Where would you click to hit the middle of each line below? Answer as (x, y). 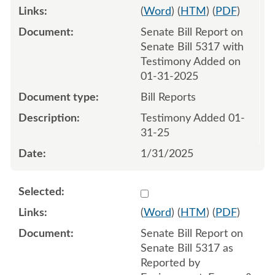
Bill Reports (168, 97)
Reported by (170, 263)
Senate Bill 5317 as (187, 248)
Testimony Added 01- (192, 118)
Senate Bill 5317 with (192, 47)
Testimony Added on (190, 62)
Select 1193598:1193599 (201, 191)
